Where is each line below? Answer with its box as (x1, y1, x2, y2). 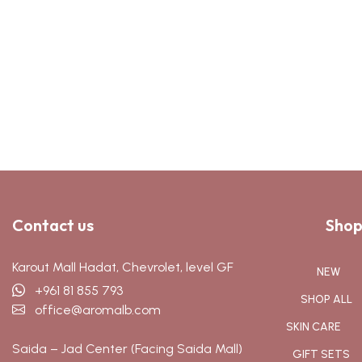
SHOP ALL (301, 293, 352, 306)
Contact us (12, 215, 94, 235)
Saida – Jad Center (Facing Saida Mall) (12, 341, 242, 356)
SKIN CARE (286, 320, 341, 334)
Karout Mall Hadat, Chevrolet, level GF (12, 259, 234, 275)
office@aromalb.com (25, 302, 161, 318)
